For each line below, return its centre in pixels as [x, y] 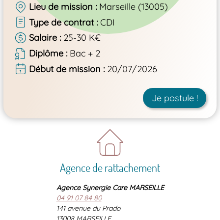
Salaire [43, 38]
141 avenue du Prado [88, 208]
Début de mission [65, 69]
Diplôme [46, 53]
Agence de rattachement [110, 167]
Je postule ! [175, 98]
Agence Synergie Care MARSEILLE [110, 187]
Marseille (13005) [134, 7]
